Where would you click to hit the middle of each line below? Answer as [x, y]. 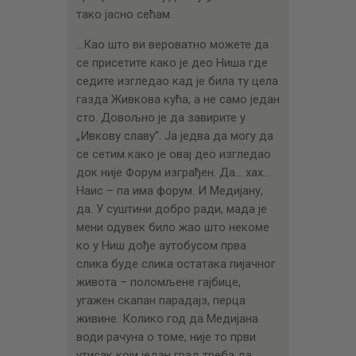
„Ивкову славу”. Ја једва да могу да [174, 136]
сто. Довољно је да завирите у [161, 118]
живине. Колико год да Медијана [167, 319]
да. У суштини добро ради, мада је [171, 209]
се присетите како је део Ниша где [172, 63]
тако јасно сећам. [124, 15]
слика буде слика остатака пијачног [176, 264]
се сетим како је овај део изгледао [173, 155]
